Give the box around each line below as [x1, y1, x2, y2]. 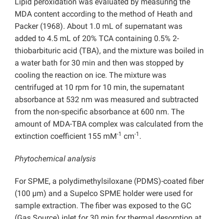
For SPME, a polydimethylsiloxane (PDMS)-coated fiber [15, 176, 204, 186]
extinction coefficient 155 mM [15, 131, 117, 141]
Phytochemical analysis [15, 154, 96, 164]
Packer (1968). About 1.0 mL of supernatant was [15, 22, 182, 31]
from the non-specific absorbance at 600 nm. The [15, 107, 184, 117]
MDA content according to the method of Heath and [15, 9, 193, 19]
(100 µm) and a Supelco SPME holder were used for [15, 189, 193, 198]
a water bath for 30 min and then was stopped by [15, 58, 184, 68]
